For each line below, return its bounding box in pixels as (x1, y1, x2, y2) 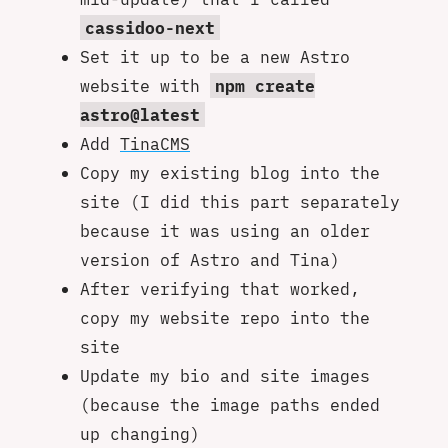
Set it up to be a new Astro (80, 45, 350, 67)
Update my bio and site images (80, 364, 370, 386)
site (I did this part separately (80, 190, 400, 212)
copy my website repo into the (80, 306, 370, 328)
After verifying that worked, (80, 277, 360, 299)
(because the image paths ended (80, 393, 380, 415)
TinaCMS (120, 132, 190, 154)
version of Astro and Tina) (80, 248, 340, 270)
